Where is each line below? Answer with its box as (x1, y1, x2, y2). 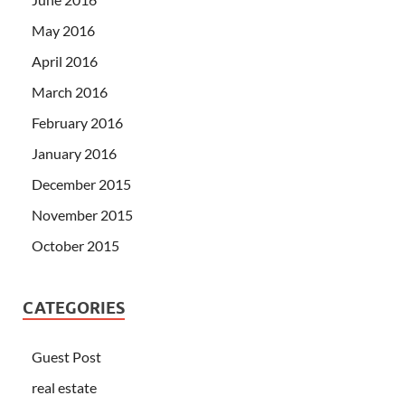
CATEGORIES (23, 297, 125, 317)
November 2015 (32, 205, 133, 223)
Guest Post (32, 347, 101, 365)
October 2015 (32, 236, 119, 254)
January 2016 (32, 144, 117, 162)
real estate (32, 378, 97, 396)
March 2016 (32, 82, 108, 100)
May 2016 (32, 21, 95, 39)
